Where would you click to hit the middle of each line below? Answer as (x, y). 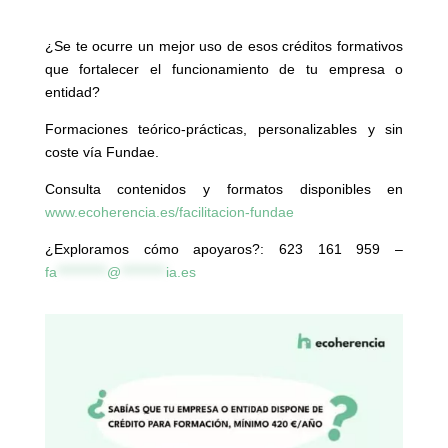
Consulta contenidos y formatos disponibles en (224, 189)
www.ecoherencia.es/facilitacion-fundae (169, 212)
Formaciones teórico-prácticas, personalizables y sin (224, 129)
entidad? (72, 92)
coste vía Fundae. (101, 152)
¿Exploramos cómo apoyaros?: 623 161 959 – (224, 249)
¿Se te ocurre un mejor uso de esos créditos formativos (224, 46)
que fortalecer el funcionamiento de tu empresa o (224, 69)
